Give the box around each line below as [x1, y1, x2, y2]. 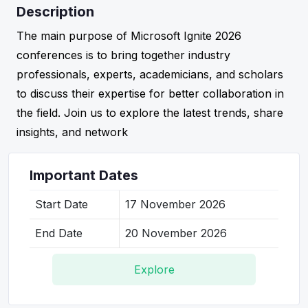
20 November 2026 [125, 226, 227, 240]
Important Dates [30, 167, 138, 184]
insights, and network [16, 125, 128, 139]
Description [16, 3, 94, 20]
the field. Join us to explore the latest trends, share [16, 106, 283, 120]
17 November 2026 [125, 197, 225, 211]
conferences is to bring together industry [16, 48, 230, 62]
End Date [35, 226, 82, 240]
